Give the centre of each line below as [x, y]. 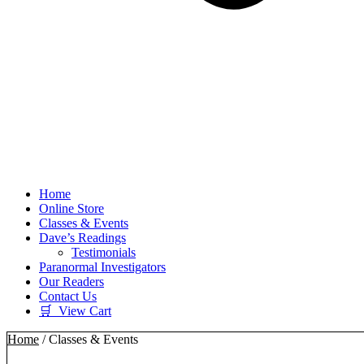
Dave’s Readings [82, 238]
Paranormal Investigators [102, 267]
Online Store [71, 208]
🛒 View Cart [75, 311]
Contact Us [68, 296]
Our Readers [71, 282]
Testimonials [104, 252]
